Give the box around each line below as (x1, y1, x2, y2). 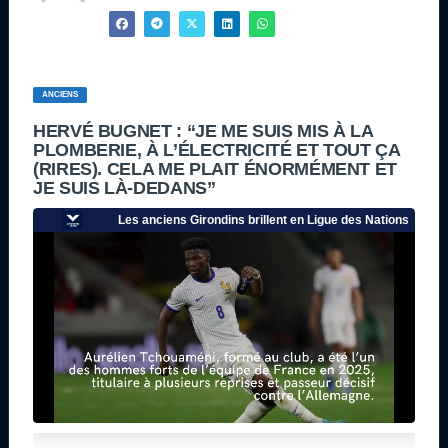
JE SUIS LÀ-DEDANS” (33, 177, 216, 198)
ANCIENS (41, 89, 78, 99)
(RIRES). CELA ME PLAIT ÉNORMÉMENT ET (33, 158, 398, 179)
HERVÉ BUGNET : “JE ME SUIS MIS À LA (33, 120, 373, 141)
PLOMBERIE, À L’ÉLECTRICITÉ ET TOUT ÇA (33, 139, 400, 160)
